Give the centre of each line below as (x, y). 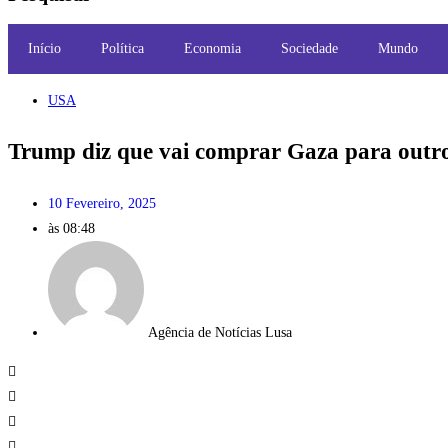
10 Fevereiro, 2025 (102, 204)
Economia (212, 49)
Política (122, 49)
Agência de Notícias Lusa (220, 333)
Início (44, 49)
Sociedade (309, 49)
